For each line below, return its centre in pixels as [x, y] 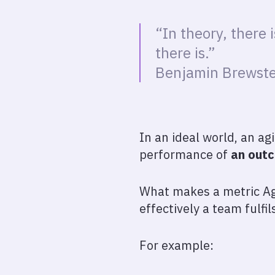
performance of [185, 154]
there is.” [185, 53]
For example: [176, 245]
